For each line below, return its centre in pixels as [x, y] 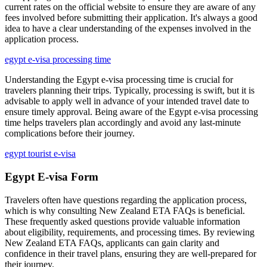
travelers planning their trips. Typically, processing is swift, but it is [130, 91]
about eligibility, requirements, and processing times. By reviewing [130, 232]
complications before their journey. [70, 133]
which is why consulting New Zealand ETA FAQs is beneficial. [125, 210]
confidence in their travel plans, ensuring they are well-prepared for [131, 253]
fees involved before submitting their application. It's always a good [131, 18]
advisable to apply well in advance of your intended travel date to [127, 101]
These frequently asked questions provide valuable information [122, 221]
